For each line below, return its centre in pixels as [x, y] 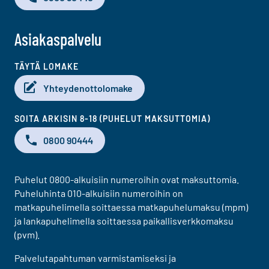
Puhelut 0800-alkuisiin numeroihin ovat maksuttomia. [127, 179]
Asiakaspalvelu [58, 39]
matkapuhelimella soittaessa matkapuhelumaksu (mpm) [131, 207]
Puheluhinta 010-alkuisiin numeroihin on [99, 193]
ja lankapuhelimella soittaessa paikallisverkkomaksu [124, 220]
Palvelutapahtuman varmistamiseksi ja [95, 258]
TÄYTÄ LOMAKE [47, 66]
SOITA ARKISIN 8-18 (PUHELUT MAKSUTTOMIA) [112, 118]
